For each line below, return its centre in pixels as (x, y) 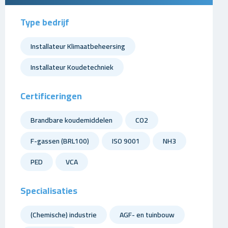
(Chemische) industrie (63, 215)
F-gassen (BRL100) (60, 141)
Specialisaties (49, 191)
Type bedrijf (45, 22)
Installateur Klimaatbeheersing (78, 46)
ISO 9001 (126, 141)
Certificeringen (51, 96)
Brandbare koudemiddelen (71, 120)
